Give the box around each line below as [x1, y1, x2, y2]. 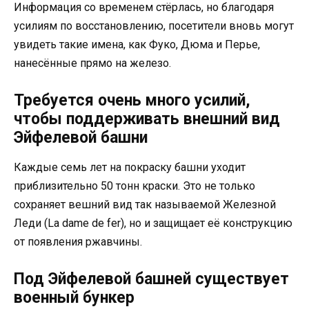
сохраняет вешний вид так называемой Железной [14, 197, 276, 211]
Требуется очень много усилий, [14, 90, 250, 110]
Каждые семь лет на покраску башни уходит [14, 160, 246, 174]
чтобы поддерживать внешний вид [14, 109, 280, 128]
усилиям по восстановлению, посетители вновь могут [14, 19, 294, 32]
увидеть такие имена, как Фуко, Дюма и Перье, [14, 37, 260, 51]
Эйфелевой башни [14, 128, 148, 147]
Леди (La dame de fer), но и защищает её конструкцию [14, 216, 292, 230]
